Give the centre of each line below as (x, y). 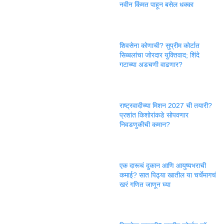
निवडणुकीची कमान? (145, 124)
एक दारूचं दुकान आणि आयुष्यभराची (163, 165)
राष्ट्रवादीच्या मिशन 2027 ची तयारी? (166, 105)
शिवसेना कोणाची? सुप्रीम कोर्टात (159, 45)
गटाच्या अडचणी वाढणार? (151, 64)
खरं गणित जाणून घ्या (145, 184)
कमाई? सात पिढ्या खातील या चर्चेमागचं (168, 175)
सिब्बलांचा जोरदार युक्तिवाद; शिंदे (159, 55)
